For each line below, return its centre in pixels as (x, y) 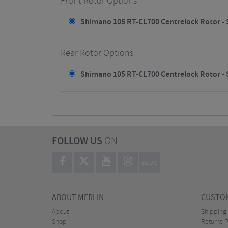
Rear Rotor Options (97, 53)
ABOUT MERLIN (78, 198)
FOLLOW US (77, 141)
